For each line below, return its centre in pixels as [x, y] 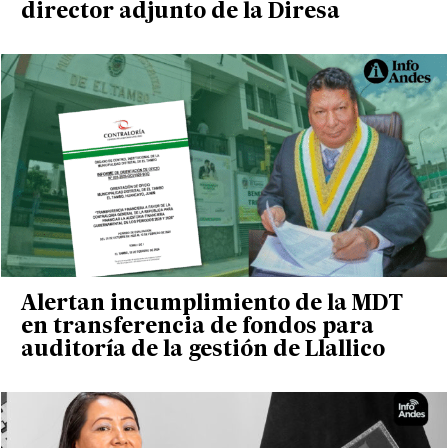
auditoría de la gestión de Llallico [202, 351]
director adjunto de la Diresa [180, 13]
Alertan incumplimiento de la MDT [211, 305]
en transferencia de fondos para [197, 328]
